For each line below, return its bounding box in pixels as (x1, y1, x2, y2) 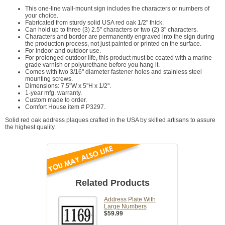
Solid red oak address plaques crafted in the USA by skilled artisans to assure (5, 117, 215, 124)
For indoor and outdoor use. (25, 47, 101, 55)
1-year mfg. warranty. (25, 89, 82, 97)
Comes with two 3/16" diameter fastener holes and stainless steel (25, 68, 202, 76)
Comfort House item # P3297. (25, 103, 105, 111)
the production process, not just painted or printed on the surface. (25, 40, 201, 48)
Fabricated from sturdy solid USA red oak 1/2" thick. (25, 19, 164, 27)
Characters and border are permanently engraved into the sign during (25, 33, 214, 41)
